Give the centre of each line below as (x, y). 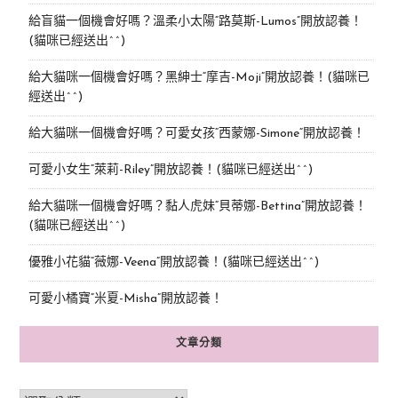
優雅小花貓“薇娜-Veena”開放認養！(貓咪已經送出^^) (173, 262)
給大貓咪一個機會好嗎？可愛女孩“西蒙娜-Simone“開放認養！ (196, 133)
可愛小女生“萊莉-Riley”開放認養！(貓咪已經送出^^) (170, 170)
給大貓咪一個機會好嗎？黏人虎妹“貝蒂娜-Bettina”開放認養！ (197, 206)
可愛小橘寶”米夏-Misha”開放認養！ (125, 298)
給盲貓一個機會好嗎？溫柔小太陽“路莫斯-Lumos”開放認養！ (195, 21)
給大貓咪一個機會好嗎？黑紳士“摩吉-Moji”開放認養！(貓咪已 (199, 77)
